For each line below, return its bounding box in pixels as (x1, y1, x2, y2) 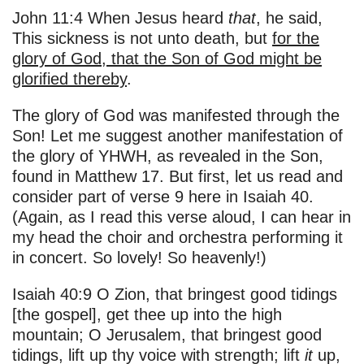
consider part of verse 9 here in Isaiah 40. (12, 188, 314, 206)
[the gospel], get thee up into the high (12, 305, 282, 324)
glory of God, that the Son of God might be (12, 50, 322, 68)
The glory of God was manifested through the (12, 106, 340, 125)
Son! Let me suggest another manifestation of (12, 127, 343, 145)
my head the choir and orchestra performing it (12, 228, 343, 247)
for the (272, 29, 319, 48)
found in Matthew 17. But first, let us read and (12, 167, 343, 186)
